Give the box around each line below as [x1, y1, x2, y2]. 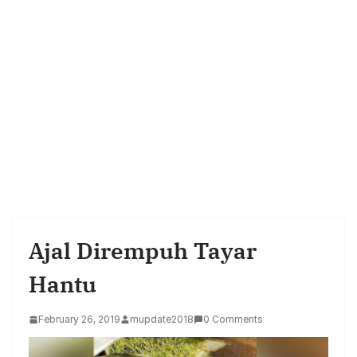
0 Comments [203, 313, 263, 326]
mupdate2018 [130, 313, 194, 326]
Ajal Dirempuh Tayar [29, 236, 257, 266]
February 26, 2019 [38, 313, 120, 326]
